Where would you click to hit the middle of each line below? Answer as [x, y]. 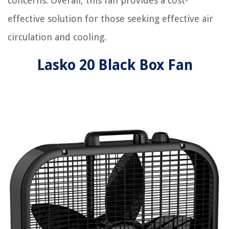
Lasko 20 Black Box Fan [114, 65]
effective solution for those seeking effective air [110, 18]
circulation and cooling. [57, 37]
